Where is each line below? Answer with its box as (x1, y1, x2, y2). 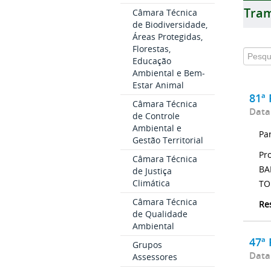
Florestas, (132, 43, 171, 55)
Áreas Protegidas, (132, 31, 203, 43)
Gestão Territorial (132, 134, 203, 146)
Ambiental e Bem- (132, 67, 205, 79)
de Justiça (132, 165, 172, 177)
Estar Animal (132, 79, 184, 91)
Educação (132, 55, 171, 67)
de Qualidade (132, 208, 188, 220)
